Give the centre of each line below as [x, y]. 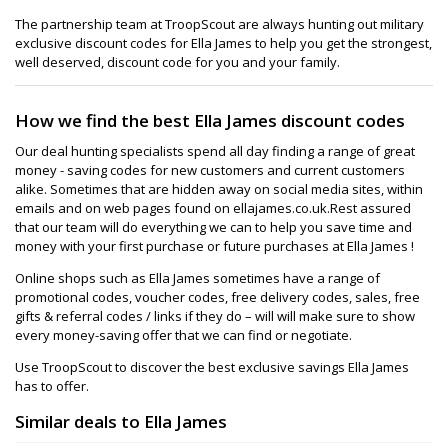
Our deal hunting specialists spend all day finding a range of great [215, 150]
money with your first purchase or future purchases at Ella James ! [214, 245]
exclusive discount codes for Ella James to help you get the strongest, [223, 43]
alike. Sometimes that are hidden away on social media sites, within [219, 188]
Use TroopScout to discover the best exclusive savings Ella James [212, 366]
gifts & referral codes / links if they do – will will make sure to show [215, 315]
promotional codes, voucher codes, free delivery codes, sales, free [217, 296]
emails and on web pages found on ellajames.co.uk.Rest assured [213, 207]
